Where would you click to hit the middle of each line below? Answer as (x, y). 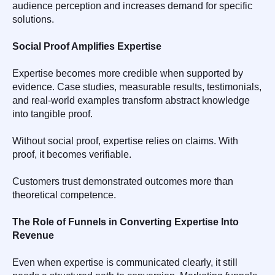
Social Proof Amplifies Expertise (87, 46)
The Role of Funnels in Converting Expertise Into (126, 222)
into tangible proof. (52, 114)
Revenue (33, 235)
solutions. (33, 19)
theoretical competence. (64, 195)
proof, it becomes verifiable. (72, 154)
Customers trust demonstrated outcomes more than (123, 181)
